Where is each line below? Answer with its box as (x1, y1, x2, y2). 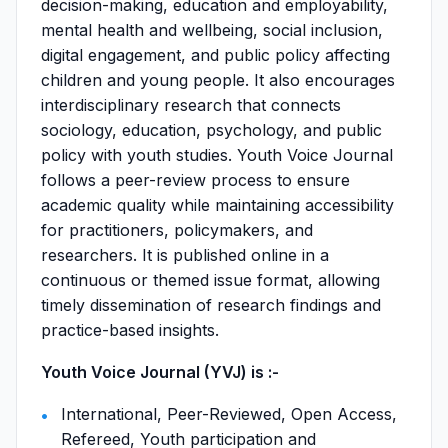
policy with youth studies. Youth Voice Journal (41, 145, 393, 165)
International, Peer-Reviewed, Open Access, (61, 404, 397, 424)
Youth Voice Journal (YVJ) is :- (41, 362, 279, 382)
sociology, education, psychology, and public (41, 120, 382, 140)
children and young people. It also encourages (41, 70, 395, 90)
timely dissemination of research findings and (41, 295, 381, 315)
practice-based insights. (41, 320, 219, 340)
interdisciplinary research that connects (41, 95, 341, 115)
